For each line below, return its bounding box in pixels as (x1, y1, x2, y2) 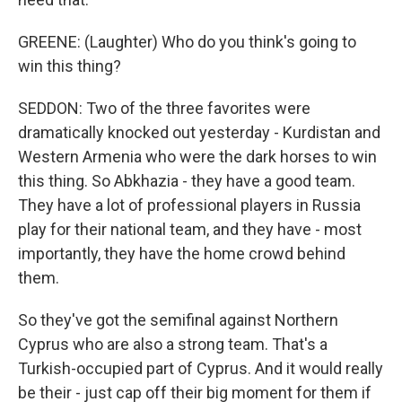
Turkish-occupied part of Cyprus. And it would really (18, 359, 383, 378)
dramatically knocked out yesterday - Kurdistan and (18, 123, 380, 142)
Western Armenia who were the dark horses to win (18, 147, 377, 166)
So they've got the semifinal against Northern (18, 310, 338, 329)
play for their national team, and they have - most (18, 220, 362, 239)
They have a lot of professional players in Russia (18, 196, 361, 214)
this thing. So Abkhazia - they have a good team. (18, 171, 355, 190)
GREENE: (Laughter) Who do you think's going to (18, 32, 356, 51)
